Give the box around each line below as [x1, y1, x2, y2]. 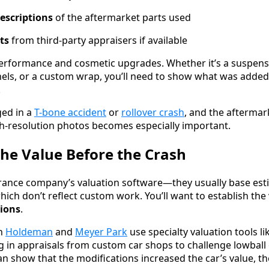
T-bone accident [34, 106, 106, 119]
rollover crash [121, 106, 184, 119]
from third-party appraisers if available [9, 34, 187, 47]
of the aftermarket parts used [53, 11, 191, 25]
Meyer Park [75, 225, 127, 238]
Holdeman [5, 225, 53, 238]
